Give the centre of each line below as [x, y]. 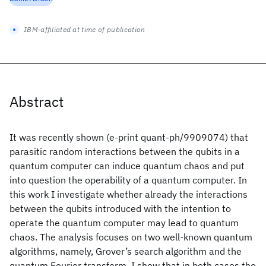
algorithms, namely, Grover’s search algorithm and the [126, 251]
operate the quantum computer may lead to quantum [124, 223]
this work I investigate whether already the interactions [129, 194]
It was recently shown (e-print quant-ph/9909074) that [129, 137]
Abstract [37, 102]
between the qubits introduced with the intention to [120, 208]
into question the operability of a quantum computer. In [128, 180]
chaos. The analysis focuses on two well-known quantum [131, 237]
